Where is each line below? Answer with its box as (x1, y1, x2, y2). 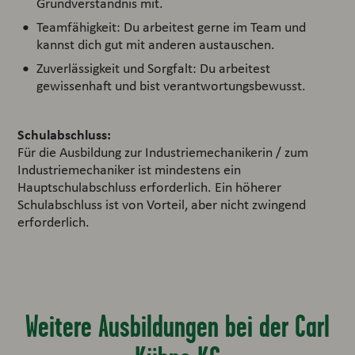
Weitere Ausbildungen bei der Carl (25, 308, 330, 343)
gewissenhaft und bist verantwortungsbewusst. (36, 76, 307, 95)
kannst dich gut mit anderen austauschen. (36, 35, 276, 54)
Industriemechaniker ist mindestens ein (17, 160, 242, 179)
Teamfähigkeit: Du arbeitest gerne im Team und (36, 17, 307, 36)
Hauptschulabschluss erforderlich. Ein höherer (17, 177, 282, 197)
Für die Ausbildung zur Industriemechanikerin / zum (17, 143, 309, 162)
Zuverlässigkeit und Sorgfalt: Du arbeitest (36, 59, 271, 78)
